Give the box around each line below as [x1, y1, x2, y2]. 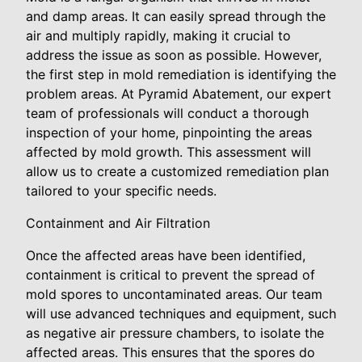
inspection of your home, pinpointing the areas [26, 124, 312, 141]
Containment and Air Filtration [26, 215, 210, 231]
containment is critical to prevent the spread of [26, 267, 315, 283]
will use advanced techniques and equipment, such [26, 305, 336, 322]
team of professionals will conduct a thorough [26, 105, 309, 121]
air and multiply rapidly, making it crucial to [26, 27, 291, 44]
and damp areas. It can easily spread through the [26, 8, 326, 24]
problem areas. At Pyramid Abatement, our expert [26, 86, 331, 102]
